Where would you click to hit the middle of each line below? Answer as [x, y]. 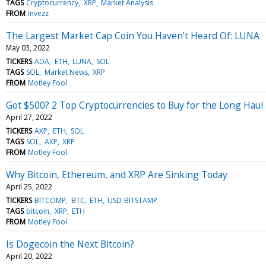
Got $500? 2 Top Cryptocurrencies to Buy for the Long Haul [134, 105]
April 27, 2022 [29, 117]
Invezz [39, 13]
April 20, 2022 [29, 256]
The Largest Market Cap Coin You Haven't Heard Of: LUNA [133, 35]
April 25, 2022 [29, 186]
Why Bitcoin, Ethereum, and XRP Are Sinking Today [117, 174]
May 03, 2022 [28, 47]
